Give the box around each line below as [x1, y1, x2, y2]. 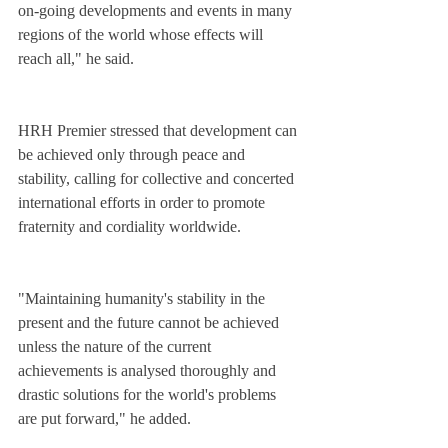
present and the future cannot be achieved [18, 314, 283, 332]
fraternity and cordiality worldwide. [18, 218, 241, 236]
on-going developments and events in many [18, 2, 296, 20]
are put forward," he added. [18, 410, 191, 428]
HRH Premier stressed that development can [18, 122, 301, 140]
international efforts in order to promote [18, 194, 269, 212]
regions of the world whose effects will [18, 26, 267, 44]
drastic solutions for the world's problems [18, 386, 280, 404]
